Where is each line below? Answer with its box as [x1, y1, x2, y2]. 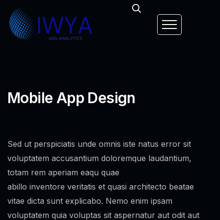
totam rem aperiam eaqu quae [7, 167, 119, 177]
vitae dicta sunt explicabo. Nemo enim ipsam [7, 196, 172, 206]
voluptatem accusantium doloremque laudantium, [7, 153, 192, 163]
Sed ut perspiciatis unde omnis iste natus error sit [7, 139, 191, 149]
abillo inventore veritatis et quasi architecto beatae [7, 182, 194, 192]
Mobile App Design [7, 89, 136, 107]
